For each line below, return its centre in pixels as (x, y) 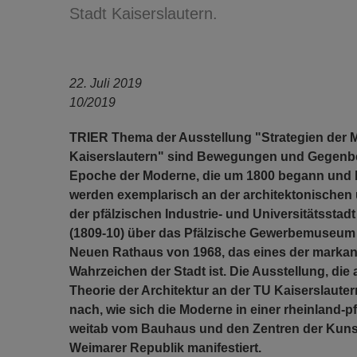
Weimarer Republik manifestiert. (165, 348)
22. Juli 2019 (106, 83)
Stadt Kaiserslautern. (143, 14)
